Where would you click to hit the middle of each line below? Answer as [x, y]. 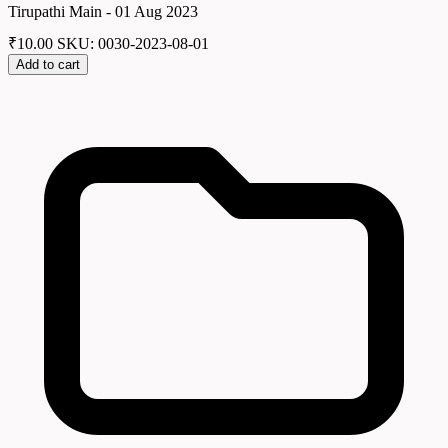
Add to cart [48, 65]
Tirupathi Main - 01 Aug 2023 [103, 11]
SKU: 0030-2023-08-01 [133, 44]
